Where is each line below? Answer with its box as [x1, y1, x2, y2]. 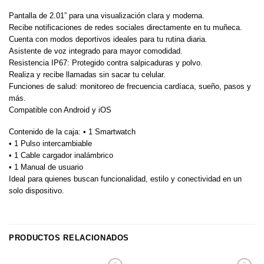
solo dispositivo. [9, 186, 64, 195]
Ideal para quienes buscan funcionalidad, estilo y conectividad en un [9, 174, 242, 183]
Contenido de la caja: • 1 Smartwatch [9, 127, 136, 136]
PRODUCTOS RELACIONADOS [9, 233, 130, 243]
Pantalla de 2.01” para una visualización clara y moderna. [9, 11, 204, 21]
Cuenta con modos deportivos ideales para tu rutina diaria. [9, 35, 207, 44]
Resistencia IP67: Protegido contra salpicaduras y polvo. [9, 58, 203, 68]
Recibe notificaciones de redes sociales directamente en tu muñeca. [9, 23, 242, 32]
